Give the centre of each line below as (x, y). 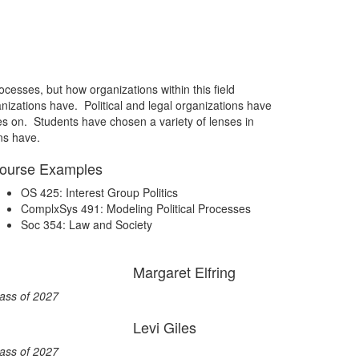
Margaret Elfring (184, 272)
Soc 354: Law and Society (87, 224)
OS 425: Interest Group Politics (99, 192)
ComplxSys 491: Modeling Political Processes (136, 208)
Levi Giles (165, 327)
